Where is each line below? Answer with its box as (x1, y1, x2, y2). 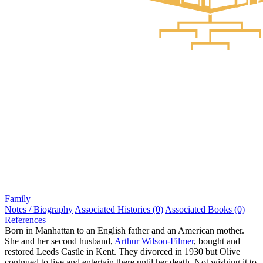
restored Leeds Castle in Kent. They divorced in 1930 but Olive (5, 246, 240, 257)
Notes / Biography (5, 204, 73, 214)
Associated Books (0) (165, 204, 245, 214)
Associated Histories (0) (75, 204, 163, 214)
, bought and (194, 235, 240, 246)
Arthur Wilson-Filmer (114, 235, 194, 246)
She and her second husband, (5, 235, 114, 246)
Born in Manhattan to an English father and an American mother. (5, 225, 244, 235)
